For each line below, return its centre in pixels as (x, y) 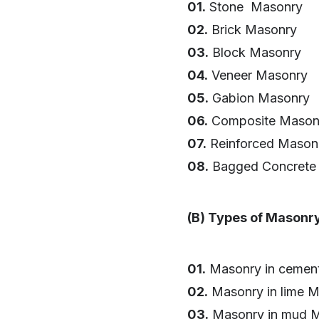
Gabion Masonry (259, 98)
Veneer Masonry (258, 75)
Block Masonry (255, 52)
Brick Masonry (252, 29)
